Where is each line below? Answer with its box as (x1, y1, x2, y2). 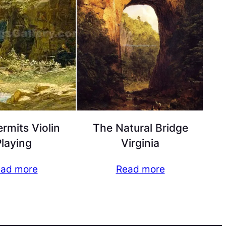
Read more (116, 163, 165, 176)
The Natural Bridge (92, 122, 188, 135)
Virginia (121, 137, 159, 150)
